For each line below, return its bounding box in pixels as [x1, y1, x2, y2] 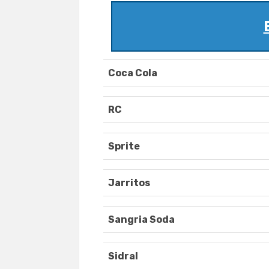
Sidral [108, 250, 138, 262]
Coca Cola [108, 67, 157, 79]
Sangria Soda [108, 214, 175, 226]
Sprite [108, 141, 140, 153]
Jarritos [108, 177, 150, 189]
